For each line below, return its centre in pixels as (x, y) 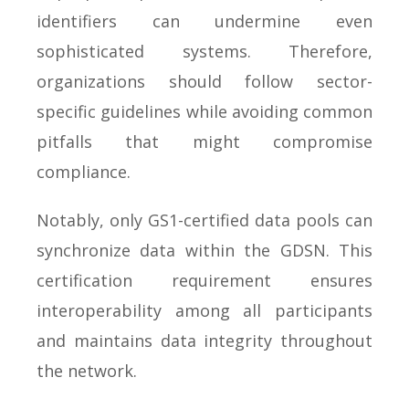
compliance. (84, 171)
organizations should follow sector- (204, 81)
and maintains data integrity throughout (204, 340)
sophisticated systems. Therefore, (204, 51)
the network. (87, 370)
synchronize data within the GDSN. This (204, 250)
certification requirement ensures (204, 280)
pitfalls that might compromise (204, 141)
